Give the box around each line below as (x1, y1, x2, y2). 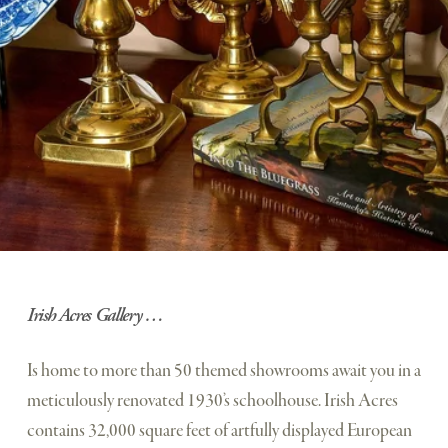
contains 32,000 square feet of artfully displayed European (26, 419, 412, 443)
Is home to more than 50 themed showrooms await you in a (26, 359, 421, 383)
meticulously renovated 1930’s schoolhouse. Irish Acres (26, 389, 398, 413)
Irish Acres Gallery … (26, 303, 163, 327)
